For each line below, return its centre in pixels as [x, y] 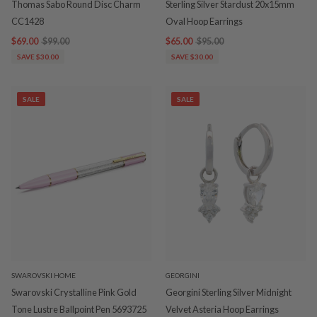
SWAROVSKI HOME [44, 276]
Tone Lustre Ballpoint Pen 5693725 [79, 310]
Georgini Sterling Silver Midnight [229, 293]
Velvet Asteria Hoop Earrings [222, 310]
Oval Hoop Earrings [204, 21]
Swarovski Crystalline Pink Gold [74, 293]
